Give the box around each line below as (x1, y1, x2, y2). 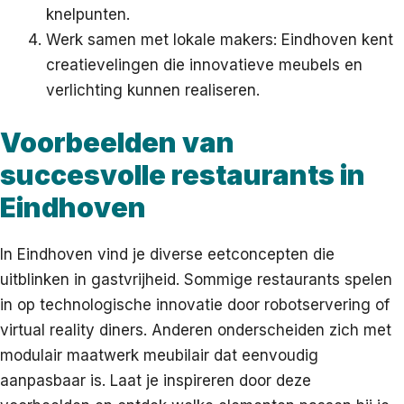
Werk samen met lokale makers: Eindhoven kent (46, 31, 393, 50)
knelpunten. (46, 5, 130, 24)
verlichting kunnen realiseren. (46, 81, 260, 100)
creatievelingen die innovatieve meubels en (46, 56, 363, 75)
